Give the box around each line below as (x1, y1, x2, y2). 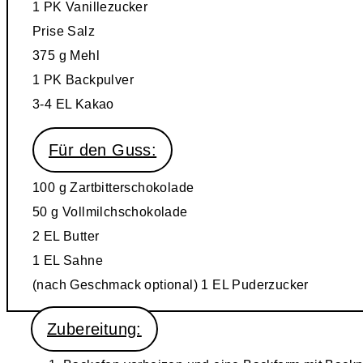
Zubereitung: (47, 319, 142, 338)
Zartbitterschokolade (66, 180, 194, 194)
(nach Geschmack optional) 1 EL (32, 277, 228, 292)
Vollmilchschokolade (58, 204, 188, 219)
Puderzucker (228, 277, 309, 292)
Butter (59, 228, 100, 243)
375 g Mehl (32, 48, 100, 62)
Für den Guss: (49, 140, 157, 159)
